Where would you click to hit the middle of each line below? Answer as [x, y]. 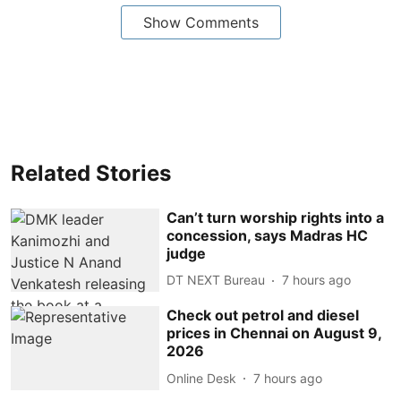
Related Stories [91, 173]
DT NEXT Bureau [216, 280]
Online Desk [202, 378]
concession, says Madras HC [268, 235]
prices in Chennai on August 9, [274, 333]
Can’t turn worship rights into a [276, 217]
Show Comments [200, 22]
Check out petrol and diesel [263, 316]
